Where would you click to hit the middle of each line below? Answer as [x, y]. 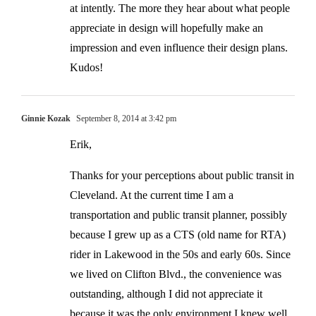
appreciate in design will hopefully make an [166, 28]
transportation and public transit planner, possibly [178, 214]
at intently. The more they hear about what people [180, 8]
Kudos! [86, 67]
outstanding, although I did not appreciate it [166, 293]
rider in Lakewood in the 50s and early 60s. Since [180, 254]
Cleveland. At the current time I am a [152, 195]
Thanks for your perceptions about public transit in [182, 175]
